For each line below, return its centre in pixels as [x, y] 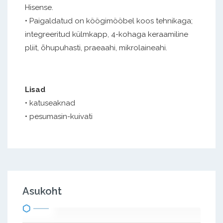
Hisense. [39, 7]
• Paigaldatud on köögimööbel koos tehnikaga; [109, 21]
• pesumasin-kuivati [59, 116]
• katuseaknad [50, 103]
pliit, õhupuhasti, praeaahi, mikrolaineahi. [96, 48]
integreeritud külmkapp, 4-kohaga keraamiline [107, 34]
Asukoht [42, 191]
